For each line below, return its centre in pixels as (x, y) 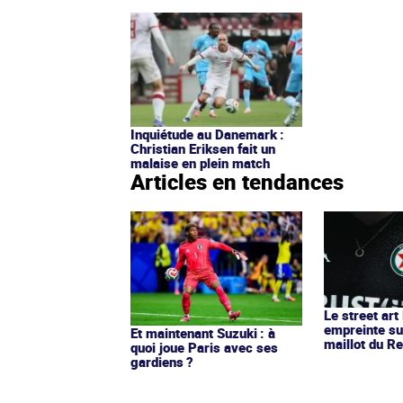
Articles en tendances (237, 181)
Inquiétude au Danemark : (207, 134)
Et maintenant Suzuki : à (203, 332)
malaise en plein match (200, 162)
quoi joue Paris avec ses (204, 347)
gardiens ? (162, 361)
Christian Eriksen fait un (203, 148)
